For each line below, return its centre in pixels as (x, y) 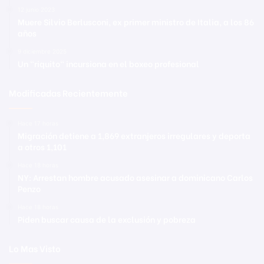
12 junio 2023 (36, 9)
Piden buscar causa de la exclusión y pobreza (107, 219)
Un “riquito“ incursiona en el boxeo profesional (108, 63)
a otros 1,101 (42, 146)
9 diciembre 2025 (42, 51)
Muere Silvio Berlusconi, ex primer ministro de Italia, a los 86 (136, 21)
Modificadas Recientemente (68, 92)
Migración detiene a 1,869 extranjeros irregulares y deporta (134, 135)
